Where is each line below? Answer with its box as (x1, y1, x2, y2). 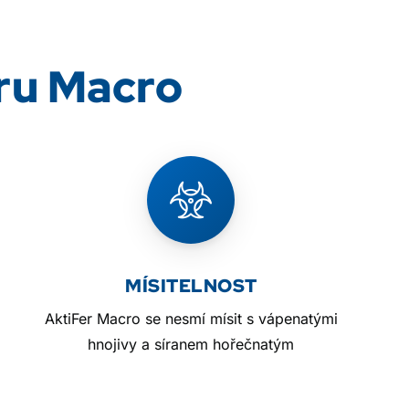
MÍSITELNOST (125, 273, 257, 298)
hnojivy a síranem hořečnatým (88, 334, 295, 353)
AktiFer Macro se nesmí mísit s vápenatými (44, 309, 338, 328)
